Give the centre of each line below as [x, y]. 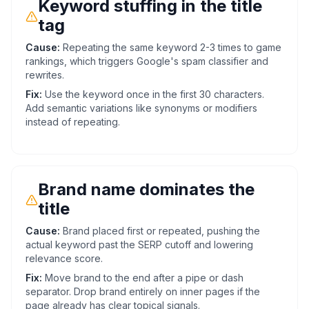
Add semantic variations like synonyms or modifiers [141, 108]
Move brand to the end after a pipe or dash [144, 278]
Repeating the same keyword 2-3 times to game [172, 47]
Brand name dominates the [146, 189]
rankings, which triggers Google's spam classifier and [147, 61]
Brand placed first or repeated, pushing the [161, 231]
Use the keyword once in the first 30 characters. [154, 94]
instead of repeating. [73, 122]
